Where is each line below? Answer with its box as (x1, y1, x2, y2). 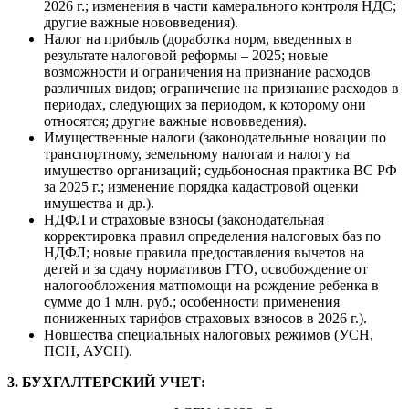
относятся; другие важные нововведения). (44, 113, 307, 130)
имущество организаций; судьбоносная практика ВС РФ (44, 163, 397, 179)
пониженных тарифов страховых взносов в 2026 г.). (44, 310, 367, 327)
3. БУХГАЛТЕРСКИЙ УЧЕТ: (7, 374, 205, 391)
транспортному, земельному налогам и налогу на (44, 146, 350, 163)
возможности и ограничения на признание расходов (44, 64, 371, 80)
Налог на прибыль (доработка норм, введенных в (44, 31, 352, 47)
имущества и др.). (44, 195, 154, 212)
